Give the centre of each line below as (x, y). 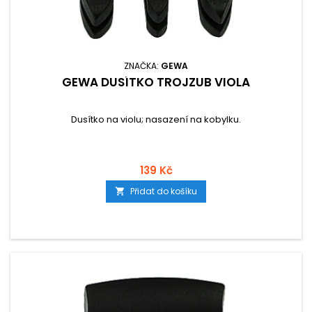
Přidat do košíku (164, 191)
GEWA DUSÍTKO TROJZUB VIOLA (156, 82)
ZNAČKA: (142, 66)
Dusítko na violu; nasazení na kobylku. (156, 119)
